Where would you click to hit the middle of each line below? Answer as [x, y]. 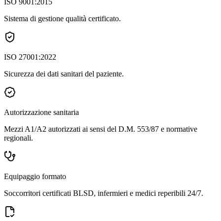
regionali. [18, 138]
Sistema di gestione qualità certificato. [62, 18]
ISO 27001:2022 [30, 57]
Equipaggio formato [35, 176]
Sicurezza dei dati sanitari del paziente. [64, 74]
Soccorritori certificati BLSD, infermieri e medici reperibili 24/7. [104, 193]
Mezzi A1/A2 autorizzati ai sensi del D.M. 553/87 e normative [101, 129]
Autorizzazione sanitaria [41, 112]
